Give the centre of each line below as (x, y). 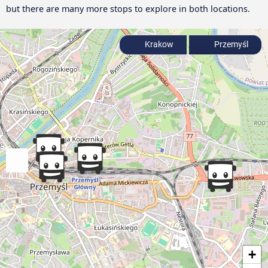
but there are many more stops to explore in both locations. (128, 9)
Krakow (159, 45)
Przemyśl (231, 45)
